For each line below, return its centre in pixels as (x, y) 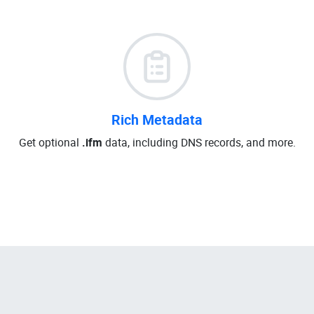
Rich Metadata (157, 120)
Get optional (50, 142)
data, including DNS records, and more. (199, 142)
